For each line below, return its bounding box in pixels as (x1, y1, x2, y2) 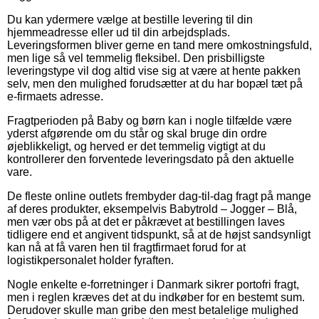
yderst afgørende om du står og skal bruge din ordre (7, 127, 267, 140)
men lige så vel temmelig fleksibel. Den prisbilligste (7, 51, 265, 64)
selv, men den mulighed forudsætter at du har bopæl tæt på (7, 77, 303, 90)
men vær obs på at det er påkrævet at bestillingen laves (7, 215, 285, 228)
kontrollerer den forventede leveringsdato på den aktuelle (7, 152, 294, 165)
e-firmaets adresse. (7, 90, 103, 103)
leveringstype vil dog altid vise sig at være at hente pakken (7, 64, 300, 77)
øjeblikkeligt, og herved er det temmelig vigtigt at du (7, 140, 266, 152)
